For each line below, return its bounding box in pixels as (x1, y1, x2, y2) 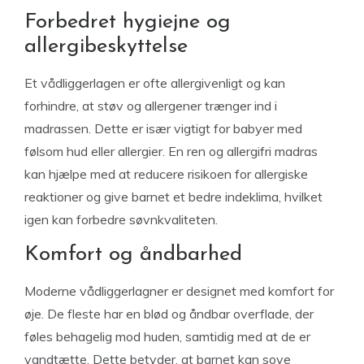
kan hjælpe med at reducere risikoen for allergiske (24, 166, 308, 182)
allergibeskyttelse (24, 36, 188, 58)
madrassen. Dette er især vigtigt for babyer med (24, 120, 302, 136)
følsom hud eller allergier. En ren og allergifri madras (24, 143, 318, 159)
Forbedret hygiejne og (24, 11, 231, 33)
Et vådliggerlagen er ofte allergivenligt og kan (24, 75, 285, 91)
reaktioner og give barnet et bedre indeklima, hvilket (24, 188, 323, 205)
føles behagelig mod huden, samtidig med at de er (24, 328, 310, 344)
